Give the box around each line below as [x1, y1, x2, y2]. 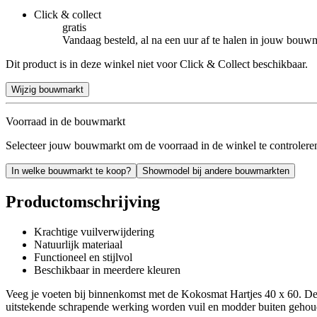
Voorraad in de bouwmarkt [6, 115, 125, 127]
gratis [62, 21, 86, 33]
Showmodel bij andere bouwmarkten [142, 165, 289, 176]
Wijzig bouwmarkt [11, 83, 83, 95]
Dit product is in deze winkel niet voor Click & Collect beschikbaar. [6, 57, 308, 70]
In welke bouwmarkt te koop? [11, 165, 131, 176]
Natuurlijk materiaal [34, 238, 122, 250]
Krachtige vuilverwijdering [34, 225, 154, 238]
